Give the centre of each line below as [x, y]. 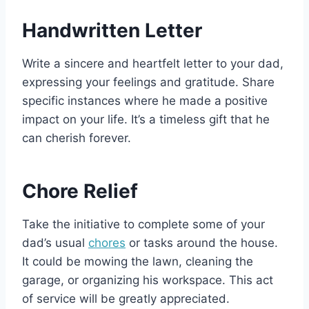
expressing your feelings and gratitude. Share [148, 82]
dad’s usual [55, 243]
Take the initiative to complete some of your [143, 225]
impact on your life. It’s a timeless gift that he [146, 120]
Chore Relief [80, 191]
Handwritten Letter [112, 31]
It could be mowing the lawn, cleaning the [138, 262]
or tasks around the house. [202, 243]
